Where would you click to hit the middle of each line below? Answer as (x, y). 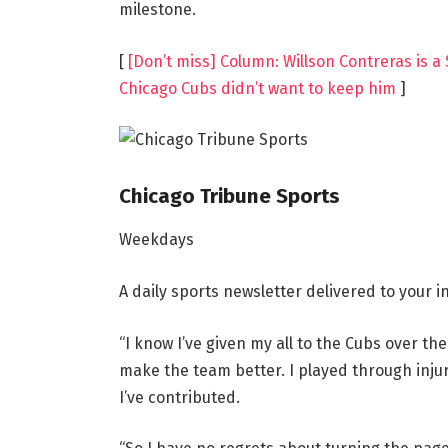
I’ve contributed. (179, 397)
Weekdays (156, 240)
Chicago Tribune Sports (229, 195)
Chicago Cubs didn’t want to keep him (257, 88)
